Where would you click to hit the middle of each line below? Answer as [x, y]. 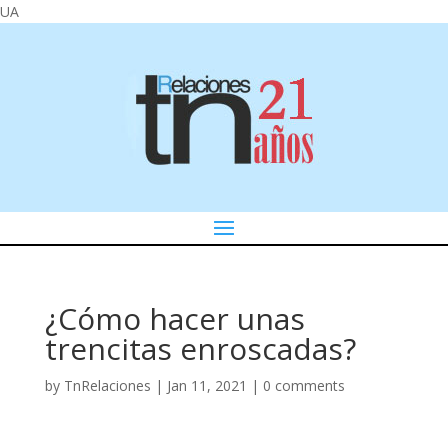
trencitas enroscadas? [200, 348]
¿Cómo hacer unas [174, 318]
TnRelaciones [107, 385]
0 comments [303, 385]
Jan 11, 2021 [206, 385]
